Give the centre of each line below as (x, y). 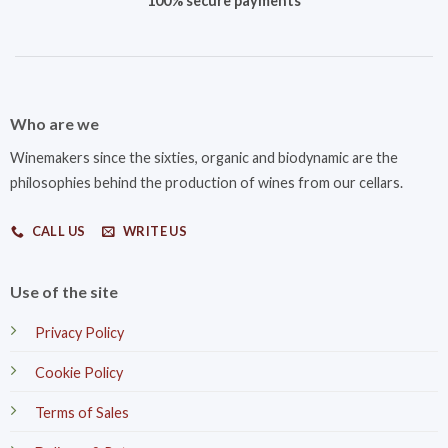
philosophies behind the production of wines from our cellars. (206, 182)
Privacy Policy (79, 333)
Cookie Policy (78, 373)
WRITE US (155, 230)
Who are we (54, 123)
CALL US (58, 230)
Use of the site (63, 292)
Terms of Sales (81, 413)
